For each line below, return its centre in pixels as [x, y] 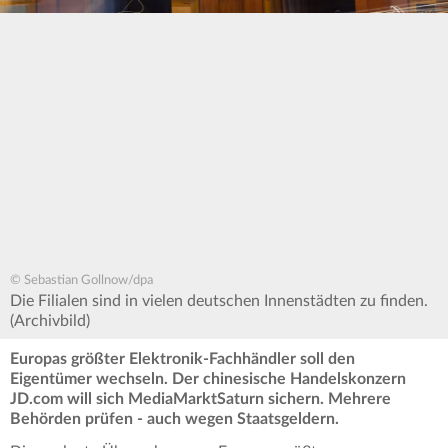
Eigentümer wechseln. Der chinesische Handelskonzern [208, 379]
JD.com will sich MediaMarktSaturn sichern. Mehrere [200, 399]
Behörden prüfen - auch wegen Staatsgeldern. [174, 419]
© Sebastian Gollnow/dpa [81, 281]
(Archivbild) [50, 321]
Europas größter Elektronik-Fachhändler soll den [182, 359]
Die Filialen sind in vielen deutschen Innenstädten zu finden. [219, 301]
